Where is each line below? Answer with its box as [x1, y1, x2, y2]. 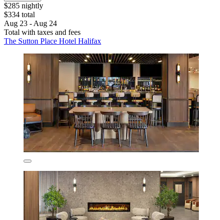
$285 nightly [4, 1, 43, 10]
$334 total [4, 10, 35, 19]
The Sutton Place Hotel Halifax [4, 37, 101, 46]
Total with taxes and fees [4, 28, 81, 37]
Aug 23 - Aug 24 [4, 19, 57, 28]
